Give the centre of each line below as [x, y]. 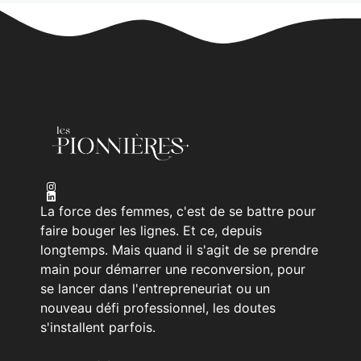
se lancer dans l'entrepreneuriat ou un [155, 288]
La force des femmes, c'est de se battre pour [178, 211]
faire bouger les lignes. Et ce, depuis [151, 230]
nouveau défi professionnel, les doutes [158, 307]
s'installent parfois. [98, 327]
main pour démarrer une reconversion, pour [173, 269]
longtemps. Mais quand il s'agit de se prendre [179, 249]
